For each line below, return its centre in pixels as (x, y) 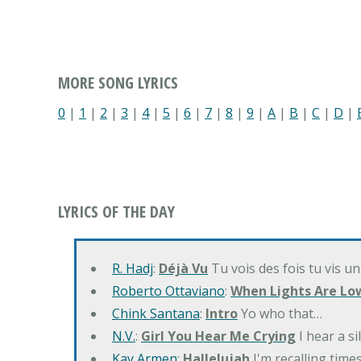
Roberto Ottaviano (168, 291)
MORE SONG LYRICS (118, 83)
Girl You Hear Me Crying (218, 336)
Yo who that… (280, 314)
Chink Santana (156, 314)
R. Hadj (133, 269)
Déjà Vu (183, 269)
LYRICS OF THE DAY (116, 212)
